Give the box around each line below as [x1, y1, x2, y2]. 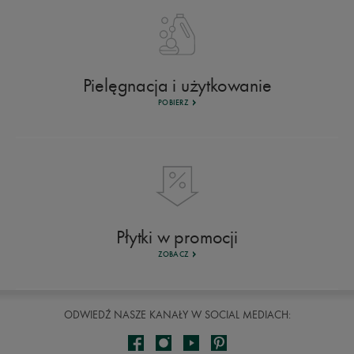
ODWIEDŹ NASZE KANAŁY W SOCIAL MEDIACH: [63, 308, 291, 322]
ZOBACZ [157, 250, 190, 259]
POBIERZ [157, 99, 190, 107]
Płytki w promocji [116, 224, 238, 248]
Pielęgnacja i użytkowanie [82, 73, 272, 96]
